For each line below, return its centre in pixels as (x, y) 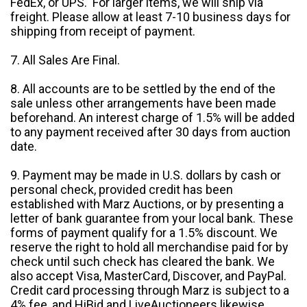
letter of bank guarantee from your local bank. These (152, 219)
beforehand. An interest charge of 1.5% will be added (152, 118)
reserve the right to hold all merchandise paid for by (149, 247)
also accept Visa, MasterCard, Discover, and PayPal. (150, 276)
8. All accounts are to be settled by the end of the (143, 89)
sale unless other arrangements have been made (143, 103)
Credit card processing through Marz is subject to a (150, 291)
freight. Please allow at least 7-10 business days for (150, 17)
